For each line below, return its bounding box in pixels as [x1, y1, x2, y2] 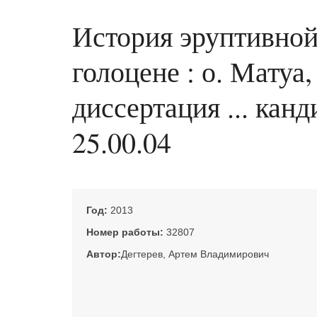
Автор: [86, 248, 121, 260]
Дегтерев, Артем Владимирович [121, 248, 269, 260]
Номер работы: [86, 226, 166, 238]
